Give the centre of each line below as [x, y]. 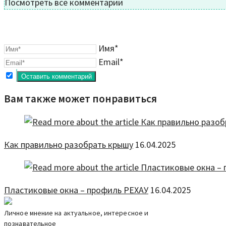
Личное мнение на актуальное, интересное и [76, 213]
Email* [111, 62]
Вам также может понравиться [80, 98]
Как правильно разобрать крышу [69, 144]
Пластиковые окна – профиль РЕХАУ [76, 190]
